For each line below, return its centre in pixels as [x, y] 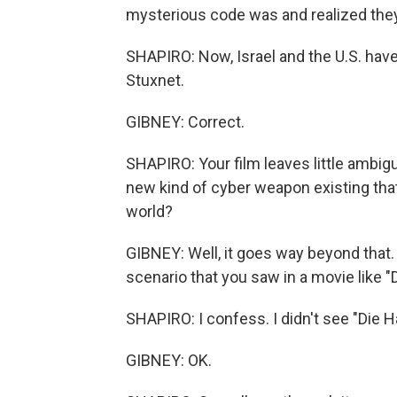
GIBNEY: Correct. [185, 122]
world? [149, 211]
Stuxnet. [155, 80]
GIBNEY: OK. [169, 360]
